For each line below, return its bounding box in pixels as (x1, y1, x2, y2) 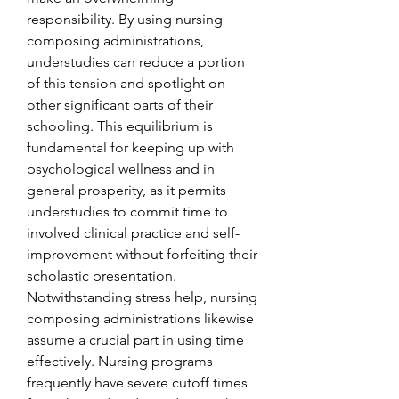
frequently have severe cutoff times (27, 374, 248, 391)
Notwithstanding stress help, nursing (27, 289, 257, 305)
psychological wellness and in (27, 160, 215, 177)
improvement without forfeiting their (27, 246, 257, 263)
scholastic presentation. (27, 267, 176, 284)
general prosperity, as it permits (27, 182, 226, 199)
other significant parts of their (27, 96, 213, 113)
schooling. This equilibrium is (27, 118, 213, 134)
